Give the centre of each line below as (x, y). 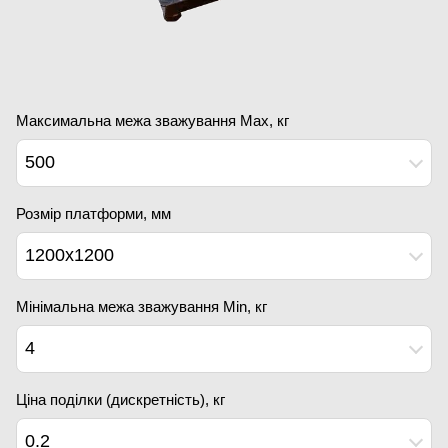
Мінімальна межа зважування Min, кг (141, 306)
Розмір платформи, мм (93, 213)
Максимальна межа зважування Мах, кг (152, 120)
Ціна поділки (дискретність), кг (120, 399)
